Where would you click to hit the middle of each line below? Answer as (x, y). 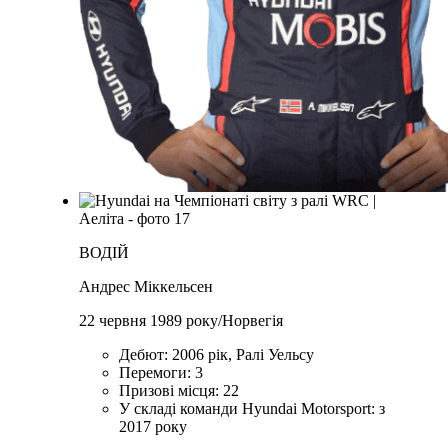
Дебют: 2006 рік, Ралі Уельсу (217, 355)
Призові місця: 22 (179, 391)
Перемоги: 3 (161, 373)
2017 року (153, 427)
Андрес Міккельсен (146, 287)
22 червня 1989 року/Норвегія (181, 321)
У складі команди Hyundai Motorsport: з (252, 409)
